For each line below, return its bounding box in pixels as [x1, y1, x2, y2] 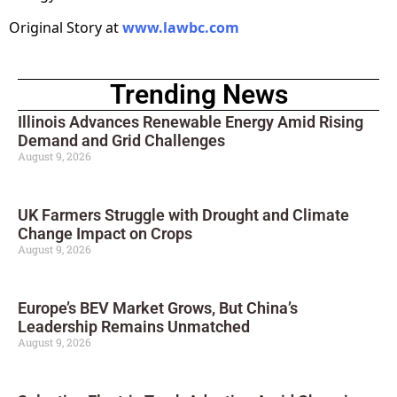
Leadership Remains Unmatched [18, 317, 250, 337]
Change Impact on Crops [18, 224, 192, 244]
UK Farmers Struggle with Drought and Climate [18, 206, 349, 225]
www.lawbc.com [122, 18, 239, 37]
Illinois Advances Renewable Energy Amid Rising [18, 113, 363, 132]
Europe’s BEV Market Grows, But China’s [18, 299, 298, 318]
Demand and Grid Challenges [18, 131, 225, 151]
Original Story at [9, 18, 122, 37]
